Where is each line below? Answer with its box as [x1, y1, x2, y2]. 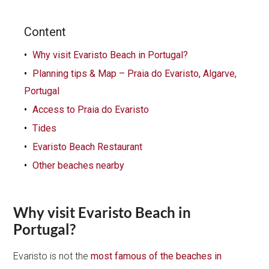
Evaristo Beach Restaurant [32, 141, 143, 153]
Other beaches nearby [32, 159, 125, 171]
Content [24, 24, 67, 39]
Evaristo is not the [13, 250, 91, 262]
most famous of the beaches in [91, 250, 222, 262]
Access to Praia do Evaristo [32, 103, 150, 115]
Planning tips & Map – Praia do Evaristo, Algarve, [32, 67, 237, 79]
